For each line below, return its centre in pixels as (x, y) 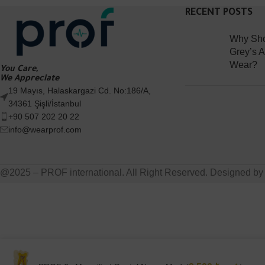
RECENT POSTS (219, 13)
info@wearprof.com (45, 130)
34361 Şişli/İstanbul (45, 104)
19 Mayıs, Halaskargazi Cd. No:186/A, (80, 91)
